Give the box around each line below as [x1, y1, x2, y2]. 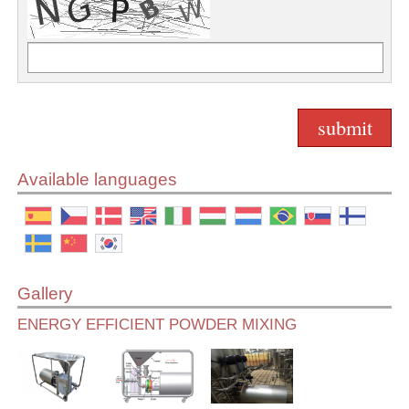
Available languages [17, 169, 178, 189]
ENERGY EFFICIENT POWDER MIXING [17, 315, 298, 333]
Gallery [17, 283, 74, 303]
